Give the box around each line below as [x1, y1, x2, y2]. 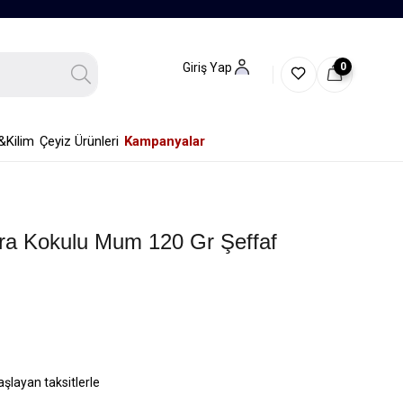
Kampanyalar [123, 133, 205, 149]
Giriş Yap [183, 60, 232, 75]
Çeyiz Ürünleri [39, 133, 119, 149]
